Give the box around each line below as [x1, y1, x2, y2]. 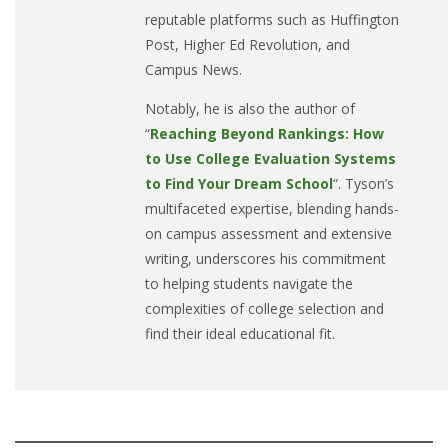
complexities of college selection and [145, 298, 384, 318]
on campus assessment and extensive [145, 223, 392, 243]
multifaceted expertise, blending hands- [145, 198, 399, 218]
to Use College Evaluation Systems [145, 148, 396, 168]
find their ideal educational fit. [145, 323, 335, 343]
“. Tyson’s [333, 173, 394, 193]
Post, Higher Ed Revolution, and [145, 34, 350, 54]
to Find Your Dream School [145, 173, 333, 193]
